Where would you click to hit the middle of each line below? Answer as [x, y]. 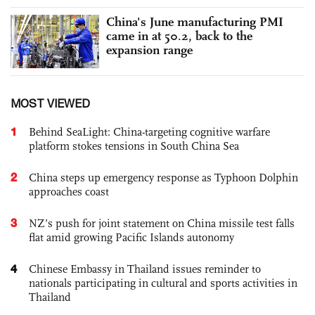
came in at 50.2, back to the [179, 36]
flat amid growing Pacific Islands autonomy [131, 237]
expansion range [149, 50]
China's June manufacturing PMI [195, 21]
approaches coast [69, 191]
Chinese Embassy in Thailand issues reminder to [145, 269]
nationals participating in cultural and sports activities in [163, 283]
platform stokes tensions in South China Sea [134, 146]
